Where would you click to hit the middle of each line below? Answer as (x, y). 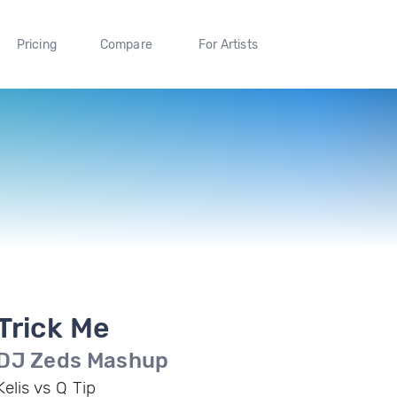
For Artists (228, 44)
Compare (126, 44)
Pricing (36, 44)
